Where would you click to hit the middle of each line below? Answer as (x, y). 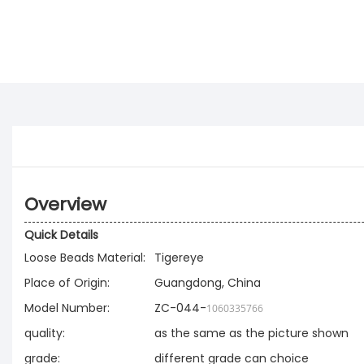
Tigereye (181, 258)
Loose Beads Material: (85, 258)
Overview (65, 205)
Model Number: (67, 308)
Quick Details (61, 235)
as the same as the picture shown (251, 334)
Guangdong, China (208, 283)
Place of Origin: (67, 283)
